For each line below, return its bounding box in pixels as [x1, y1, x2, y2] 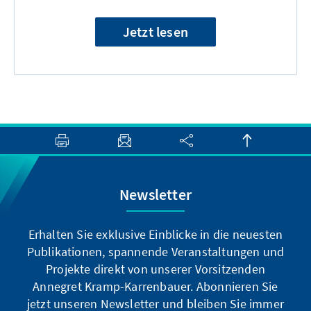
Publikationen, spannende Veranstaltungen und [26, 244, 285, 260]
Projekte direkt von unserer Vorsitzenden [45, 261, 265, 277]
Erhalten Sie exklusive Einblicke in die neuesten [28, 226, 283, 242]
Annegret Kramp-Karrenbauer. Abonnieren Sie [33, 278, 278, 294]
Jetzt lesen [122, 23, 189, 40]
